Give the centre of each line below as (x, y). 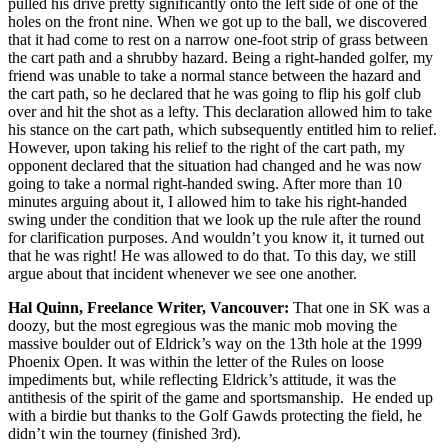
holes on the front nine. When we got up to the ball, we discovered (217, 21)
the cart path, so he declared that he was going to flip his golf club (214, 93)
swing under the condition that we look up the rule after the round (214, 219)
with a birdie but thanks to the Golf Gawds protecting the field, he (215, 415)
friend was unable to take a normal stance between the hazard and (214, 75)
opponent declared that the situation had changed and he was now (215, 165)
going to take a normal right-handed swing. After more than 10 (205, 183)
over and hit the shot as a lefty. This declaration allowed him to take (220, 111)
